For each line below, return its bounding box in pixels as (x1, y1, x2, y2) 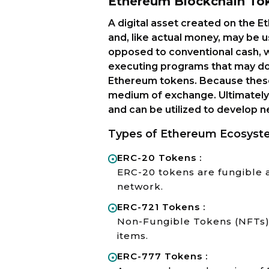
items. (117, 230, 148, 241)
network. (117, 181, 163, 192)
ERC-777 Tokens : (117, 250, 208, 262)
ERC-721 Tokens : (117, 201, 205, 213)
